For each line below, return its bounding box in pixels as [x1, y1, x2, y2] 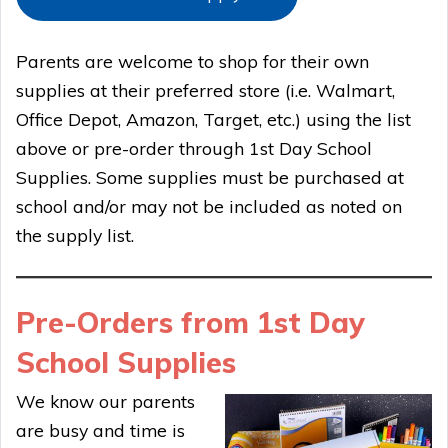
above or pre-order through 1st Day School [16, 136, 372, 159]
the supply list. [16, 223, 134, 246]
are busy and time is [16, 418, 185, 441]
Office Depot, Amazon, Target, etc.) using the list [16, 107, 411, 130]
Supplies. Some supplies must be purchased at [16, 165, 404, 188]
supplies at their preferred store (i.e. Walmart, [16, 78, 395, 101]
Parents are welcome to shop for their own [16, 49, 369, 72]
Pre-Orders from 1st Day [16, 303, 365, 340]
